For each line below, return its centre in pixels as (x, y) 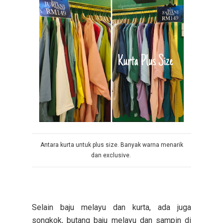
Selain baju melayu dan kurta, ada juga (111, 207)
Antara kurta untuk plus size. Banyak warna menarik (111, 145)
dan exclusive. (111, 155)
